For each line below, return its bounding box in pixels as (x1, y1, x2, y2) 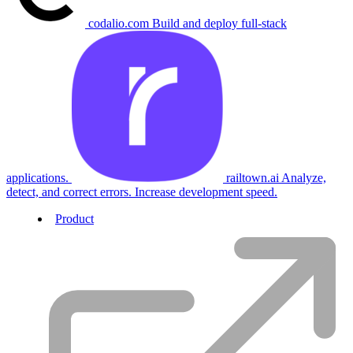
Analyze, (281, 171, 326, 185)
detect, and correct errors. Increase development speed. (6, 185, 277, 199)
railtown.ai (226, 171, 281, 185)
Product (55, 212, 94, 226)
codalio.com (88, 17, 152, 31)
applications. (6, 171, 69, 185)
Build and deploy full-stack (152, 17, 287, 31)
